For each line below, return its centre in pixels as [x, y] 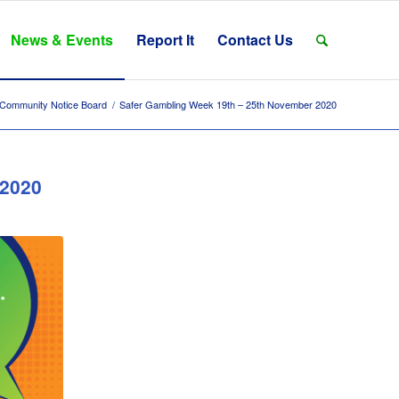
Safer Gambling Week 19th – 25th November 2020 [228, 104]
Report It [165, 40]
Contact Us [255, 40]
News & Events [61, 40]
